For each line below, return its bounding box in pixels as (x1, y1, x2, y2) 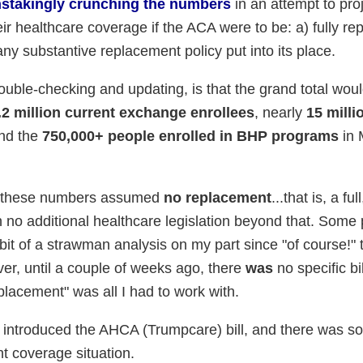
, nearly (254, 104, 306, 121)
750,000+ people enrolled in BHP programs (41, 127, 339, 144)
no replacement (163, 189, 271, 206)
